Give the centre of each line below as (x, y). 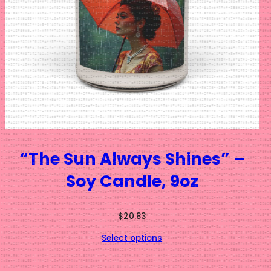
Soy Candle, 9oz (132, 181)
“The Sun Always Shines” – (132, 159)
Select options (132, 238)
